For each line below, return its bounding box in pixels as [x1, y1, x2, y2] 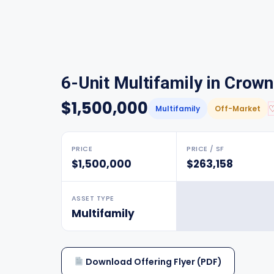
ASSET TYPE [72, 193, 114, 203]
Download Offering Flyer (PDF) [83, 256, 222, 268]
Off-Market [215, 103, 261, 114]
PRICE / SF [187, 144, 224, 154]
